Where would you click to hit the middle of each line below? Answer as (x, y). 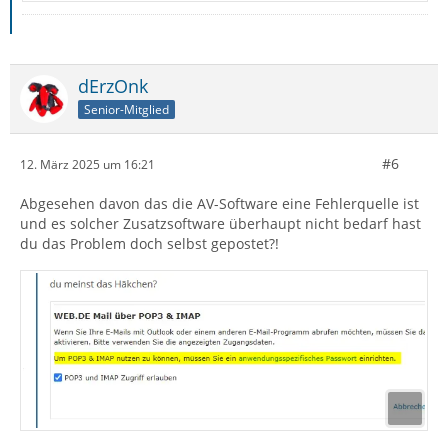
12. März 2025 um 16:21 (87, 164)
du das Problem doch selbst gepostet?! (149, 244)
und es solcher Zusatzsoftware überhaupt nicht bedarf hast (220, 224)
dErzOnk (113, 86)
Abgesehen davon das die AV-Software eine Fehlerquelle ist (219, 204)
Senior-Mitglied (126, 109)
